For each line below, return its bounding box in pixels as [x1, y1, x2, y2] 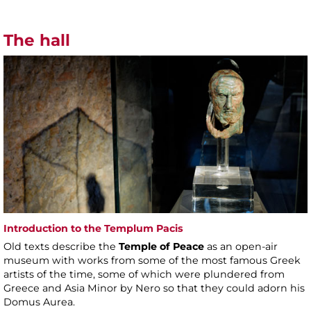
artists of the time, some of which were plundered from [3, 267, 285, 280]
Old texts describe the [3, 239, 119, 253]
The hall [3, 31, 70, 51]
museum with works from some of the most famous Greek [3, 253, 301, 267]
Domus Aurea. [3, 295, 75, 308]
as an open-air [204, 239, 278, 253]
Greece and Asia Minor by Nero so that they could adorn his [3, 281, 305, 294]
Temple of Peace [119, 239, 204, 253]
